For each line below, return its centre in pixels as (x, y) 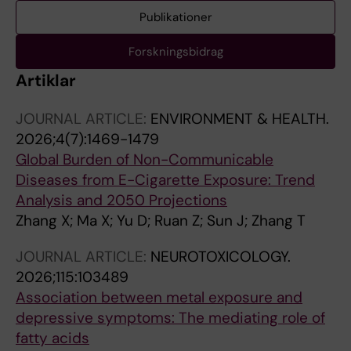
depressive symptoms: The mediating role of (170, 318)
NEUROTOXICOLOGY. (221, 257)
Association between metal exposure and (159, 297)
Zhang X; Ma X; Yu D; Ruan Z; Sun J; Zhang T (161, 221)
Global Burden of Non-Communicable (145, 159)
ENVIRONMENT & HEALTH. (240, 119)
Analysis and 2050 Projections (121, 200)
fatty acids (52, 338)
